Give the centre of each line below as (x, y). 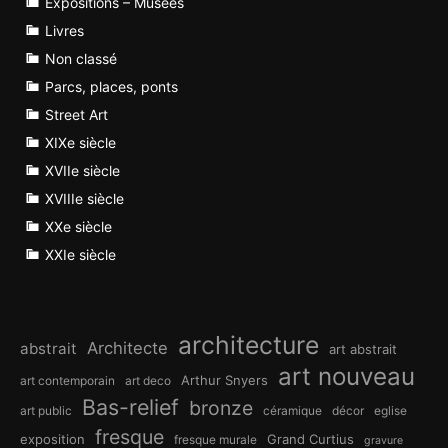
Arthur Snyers (224, 380)
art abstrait (363, 349)
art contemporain (67, 381)
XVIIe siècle (82, 171)
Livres (64, 31)
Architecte (127, 348)
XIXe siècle (80, 143)
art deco (148, 381)
